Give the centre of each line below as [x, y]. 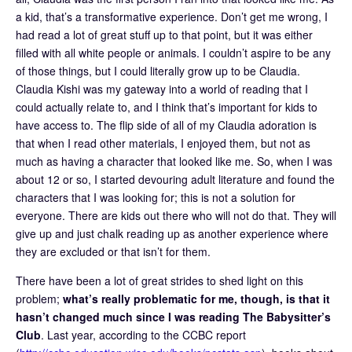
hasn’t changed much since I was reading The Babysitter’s [173, 316]
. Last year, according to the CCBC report [143, 334]
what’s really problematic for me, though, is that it [196, 298]
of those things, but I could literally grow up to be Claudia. [158, 70]
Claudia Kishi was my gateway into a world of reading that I [162, 88]
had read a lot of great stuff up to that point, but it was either [164, 34]
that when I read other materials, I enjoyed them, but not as [163, 143]
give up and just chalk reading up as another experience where [172, 233]
